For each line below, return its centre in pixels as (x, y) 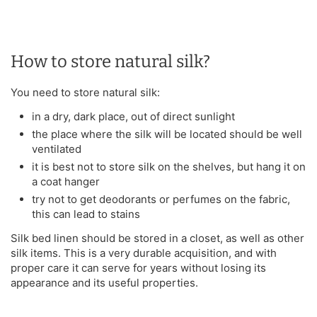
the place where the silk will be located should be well (167, 134)
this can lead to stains (86, 214)
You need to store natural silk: (85, 92)
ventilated (57, 149)
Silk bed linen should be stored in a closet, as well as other (157, 238)
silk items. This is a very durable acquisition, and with (144, 253)
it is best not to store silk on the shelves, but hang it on (169, 166)
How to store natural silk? (110, 61)
